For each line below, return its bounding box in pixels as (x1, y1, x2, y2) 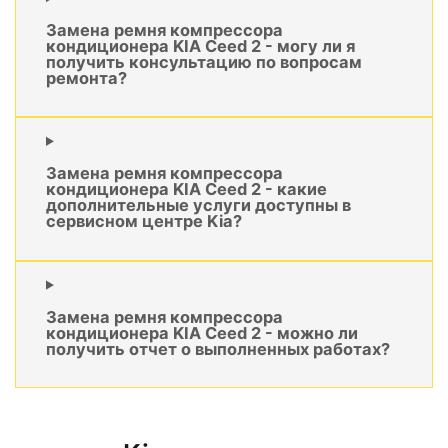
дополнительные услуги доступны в (46, 195, 351, 216)
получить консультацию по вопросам (46, 51, 362, 72)
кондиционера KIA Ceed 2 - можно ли (46, 323, 358, 344)
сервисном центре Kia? (46, 211, 242, 232)
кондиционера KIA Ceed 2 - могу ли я (46, 35, 355, 56)
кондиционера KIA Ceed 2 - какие (46, 179, 327, 200)
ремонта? (46, 67, 127, 88)
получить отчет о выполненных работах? (46, 339, 390, 360)
